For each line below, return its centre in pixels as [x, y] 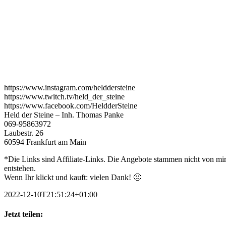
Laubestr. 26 [24, 133]
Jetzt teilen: [23, 214]
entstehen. [20, 168]
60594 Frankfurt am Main [45, 142]
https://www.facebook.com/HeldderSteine [71, 106]
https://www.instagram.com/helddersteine [70, 88]
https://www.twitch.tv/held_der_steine [64, 97]
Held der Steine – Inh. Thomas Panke [64, 115]
